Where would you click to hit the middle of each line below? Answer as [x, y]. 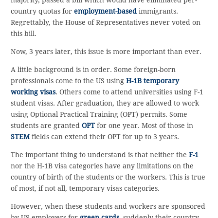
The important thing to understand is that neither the [100, 154]
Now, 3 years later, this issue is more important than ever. [106, 51]
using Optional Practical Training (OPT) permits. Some [99, 114]
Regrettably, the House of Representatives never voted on [106, 22]
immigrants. [158, 11]
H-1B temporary [153, 81]
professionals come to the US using [69, 81]
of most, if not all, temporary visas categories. [85, 188]
